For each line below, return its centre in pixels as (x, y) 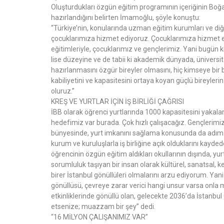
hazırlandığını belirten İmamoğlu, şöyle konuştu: (126, 17)
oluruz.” (63, 91)
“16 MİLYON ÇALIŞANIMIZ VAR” (99, 217)
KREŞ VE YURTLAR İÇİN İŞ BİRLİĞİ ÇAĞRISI (117, 101)
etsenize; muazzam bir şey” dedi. (103, 206)
